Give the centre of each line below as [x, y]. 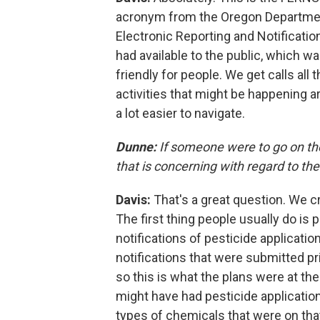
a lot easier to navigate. [180, 113]
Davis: [135, 200]
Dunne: [137, 147]
